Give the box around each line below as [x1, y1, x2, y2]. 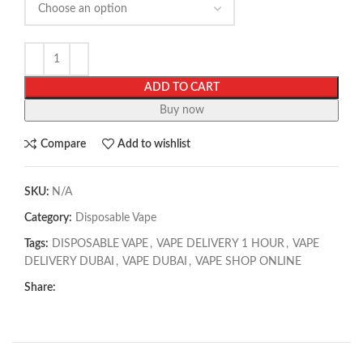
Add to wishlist [117, 138, 191, 150]
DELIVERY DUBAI [24, 256, 114, 268]
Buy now [159, 105, 204, 117]
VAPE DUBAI [122, 256, 187, 268]
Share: [24, 282, 56, 294]
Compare [40, 138, 86, 150]
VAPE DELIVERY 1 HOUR [156, 238, 284, 250]
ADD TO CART [143, 82, 220, 94]
